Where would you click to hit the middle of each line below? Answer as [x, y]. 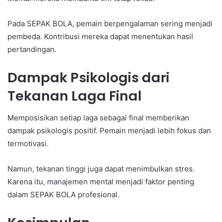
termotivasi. [28, 144]
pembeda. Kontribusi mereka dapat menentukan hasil [100, 36]
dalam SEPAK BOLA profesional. [63, 195]
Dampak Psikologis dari [88, 77]
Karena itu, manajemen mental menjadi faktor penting [101, 182]
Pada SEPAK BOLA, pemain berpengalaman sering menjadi [110, 23]
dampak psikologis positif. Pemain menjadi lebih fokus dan [109, 131]
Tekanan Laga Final [75, 96]
